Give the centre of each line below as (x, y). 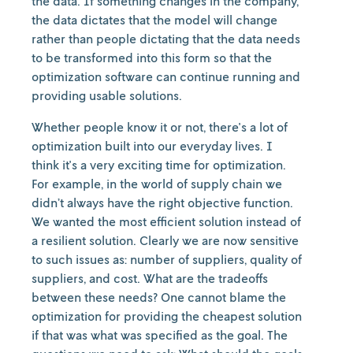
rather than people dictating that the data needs (166, 39)
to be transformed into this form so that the (152, 58)
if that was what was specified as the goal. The (160, 335)
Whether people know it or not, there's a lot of (160, 127)
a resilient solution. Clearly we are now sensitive (165, 240)
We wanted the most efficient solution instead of (166, 221)
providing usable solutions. (113, 95)
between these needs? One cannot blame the (159, 297)
